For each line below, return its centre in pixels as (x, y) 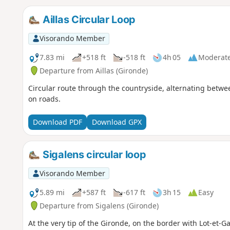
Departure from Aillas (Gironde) (93, 70)
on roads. (44, 99)
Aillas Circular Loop (88, 19)
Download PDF (57, 122)
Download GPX (117, 122)
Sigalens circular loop (93, 154)
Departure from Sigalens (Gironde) (99, 205)
